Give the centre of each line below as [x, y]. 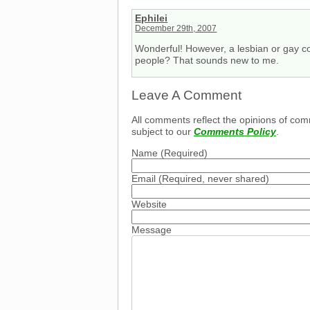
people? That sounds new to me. [207, 61]
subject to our [163, 131]
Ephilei [152, 18]
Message [152, 230]
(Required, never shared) [212, 179]
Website [149, 204]
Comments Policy [235, 131]
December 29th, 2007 [176, 28]
